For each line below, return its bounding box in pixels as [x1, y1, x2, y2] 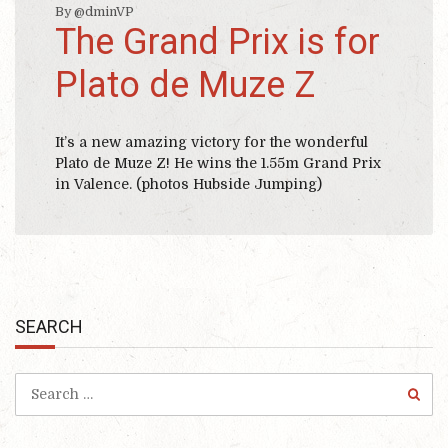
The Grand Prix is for [55, 21, 380, 64]
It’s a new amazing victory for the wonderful [55, 134, 368, 151]
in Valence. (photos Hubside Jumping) [55, 176, 322, 193]
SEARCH [15, 316, 83, 338]
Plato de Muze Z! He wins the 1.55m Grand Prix [55, 155, 381, 172]
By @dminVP [55, 5, 134, 20]
